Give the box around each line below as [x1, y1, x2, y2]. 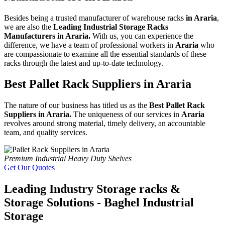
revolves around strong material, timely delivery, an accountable [4, 119, 205, 128]
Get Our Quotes [4, 163, 55, 172]
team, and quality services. [4, 128, 87, 137]
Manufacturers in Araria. [4, 31, 92, 40]
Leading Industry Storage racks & [4, 182, 180, 196]
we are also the [4, 22, 53, 31]
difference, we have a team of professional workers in [4, 40, 175, 49]
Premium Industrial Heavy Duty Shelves [4, 154, 132, 163]
